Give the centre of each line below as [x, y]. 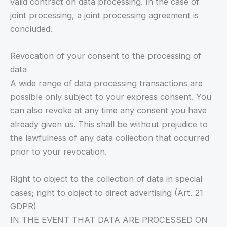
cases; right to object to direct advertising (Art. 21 [107, 192]
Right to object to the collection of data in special [106, 179]
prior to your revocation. [59, 152]
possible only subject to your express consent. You [111, 97]
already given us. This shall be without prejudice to [109, 124]
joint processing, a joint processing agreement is [104, 15]
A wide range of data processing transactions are [106, 83]
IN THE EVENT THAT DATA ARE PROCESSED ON [109, 220]
